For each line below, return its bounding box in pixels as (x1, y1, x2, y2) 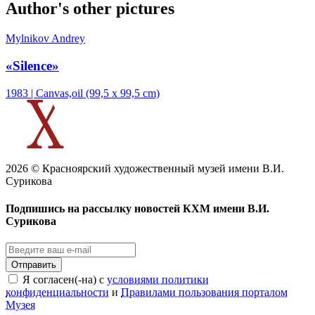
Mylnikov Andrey (6, 32, 85, 45)
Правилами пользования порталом (121, 286, 288, 299)
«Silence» (6, 58, 59, 74)
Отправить (11, 259, 56, 271)
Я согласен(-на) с (22, 274, 107, 286)
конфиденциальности (6, 286, 109, 299)
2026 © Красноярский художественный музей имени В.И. (6, 162, 284, 174)
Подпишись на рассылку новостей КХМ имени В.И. (6, 202, 269, 215)
